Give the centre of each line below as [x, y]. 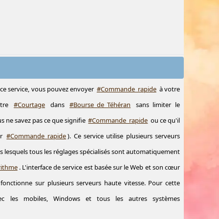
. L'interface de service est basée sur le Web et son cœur [99, 167]
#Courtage [30, 105]
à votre [169, 89]
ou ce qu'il [165, 120]
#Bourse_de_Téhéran [100, 105]
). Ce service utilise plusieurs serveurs [124, 136]
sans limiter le [156, 105]
